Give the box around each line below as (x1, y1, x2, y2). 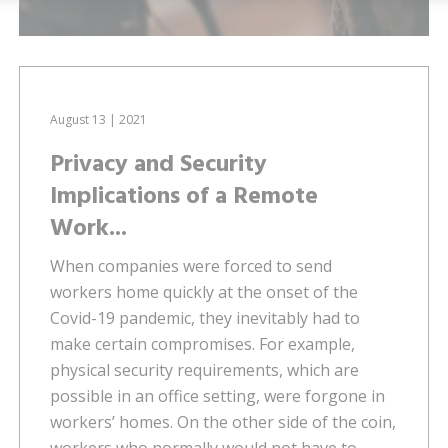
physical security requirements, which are (50, 358, 360, 381)
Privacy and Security (50, 145, 268, 184)
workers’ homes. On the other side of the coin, (50, 410, 397, 433)
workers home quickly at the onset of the (50, 280, 359, 303)
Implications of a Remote (50, 177, 319, 216)
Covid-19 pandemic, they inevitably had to (50, 306, 361, 329)
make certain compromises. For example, (50, 332, 356, 355)
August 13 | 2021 (50, 110, 148, 128)
